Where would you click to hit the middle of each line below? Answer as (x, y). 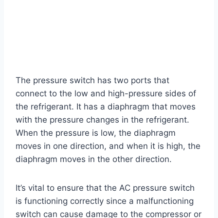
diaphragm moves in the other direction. (94, 159)
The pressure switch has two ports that (92, 81)
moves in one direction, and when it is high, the (108, 146)
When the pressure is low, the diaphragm (96, 133)
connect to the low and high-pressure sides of (106, 94)
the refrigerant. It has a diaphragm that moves (106, 107)
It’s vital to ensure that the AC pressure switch (105, 188)
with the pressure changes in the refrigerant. (102, 120)
